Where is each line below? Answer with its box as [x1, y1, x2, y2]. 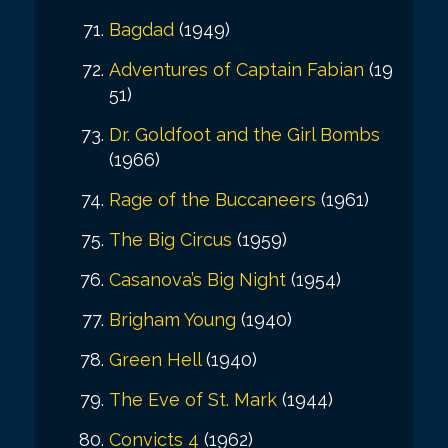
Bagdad [109, 18, 174, 40]
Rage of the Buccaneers [109, 188, 316, 210]
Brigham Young [109, 308, 236, 330]
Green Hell [109, 348, 201, 370]
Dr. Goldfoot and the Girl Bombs [109, 123, 380, 145]
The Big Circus [109, 228, 232, 250]
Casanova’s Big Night [109, 268, 286, 290]
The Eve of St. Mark [109, 388, 277, 410]
